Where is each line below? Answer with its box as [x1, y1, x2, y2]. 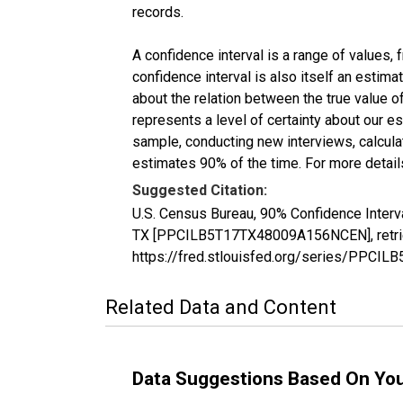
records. [132, 3, 184, 21]
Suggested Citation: [132, 181, 267, 199]
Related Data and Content [105, 295, 336, 318]
